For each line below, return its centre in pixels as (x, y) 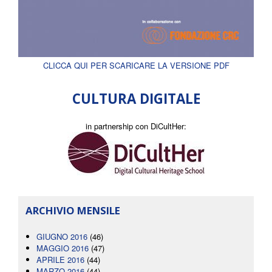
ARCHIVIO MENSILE (73, 211)
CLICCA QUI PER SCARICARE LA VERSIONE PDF (136, 66)
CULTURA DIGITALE (136, 99)
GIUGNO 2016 (62, 237)
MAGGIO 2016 (63, 248)
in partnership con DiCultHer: (136, 126)
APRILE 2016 (60, 260)
